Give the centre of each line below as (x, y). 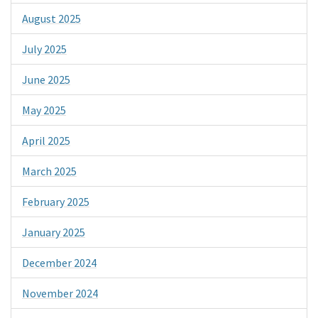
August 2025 (51, 19)
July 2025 (44, 49)
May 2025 (44, 110)
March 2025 (49, 171)
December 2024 (59, 263)
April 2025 (46, 141)
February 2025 (56, 202)
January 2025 (54, 232)
